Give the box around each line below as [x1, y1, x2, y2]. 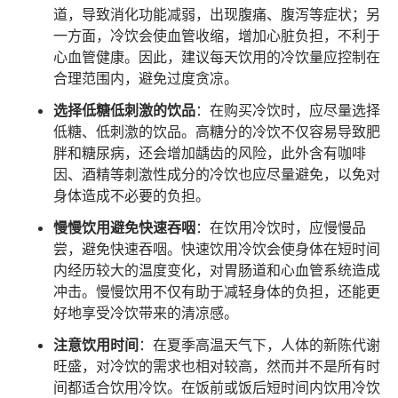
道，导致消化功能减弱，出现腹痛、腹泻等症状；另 [53, 5, 380, 24]
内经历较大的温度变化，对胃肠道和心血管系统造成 [53, 261, 380, 280]
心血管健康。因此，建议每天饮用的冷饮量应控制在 [53, 48, 380, 67]
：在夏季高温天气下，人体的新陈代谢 [139, 336, 380, 354]
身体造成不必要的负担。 [53, 187, 210, 205]
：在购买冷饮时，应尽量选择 [195, 101, 380, 120]
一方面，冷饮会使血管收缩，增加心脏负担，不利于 [53, 27, 380, 45]
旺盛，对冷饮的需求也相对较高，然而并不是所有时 [53, 357, 380, 376]
